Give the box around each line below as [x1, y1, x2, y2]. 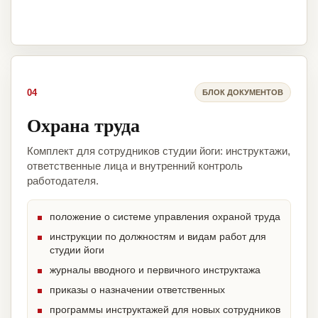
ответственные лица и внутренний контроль [27, 160, 243, 172]
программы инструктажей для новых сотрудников [50, 304, 280, 316]
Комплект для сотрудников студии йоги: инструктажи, [27, 145, 290, 158]
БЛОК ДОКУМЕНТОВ [202, 87, 283, 97]
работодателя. [27, 175, 99, 187]
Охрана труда [27, 111, 140, 139]
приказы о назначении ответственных [50, 284, 225, 296]
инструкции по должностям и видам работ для [50, 231, 266, 243]
